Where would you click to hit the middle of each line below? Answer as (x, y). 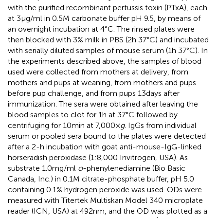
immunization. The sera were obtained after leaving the (103, 104)
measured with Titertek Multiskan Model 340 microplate (105, 200)
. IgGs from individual (161, 125)
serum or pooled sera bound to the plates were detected (107, 136)
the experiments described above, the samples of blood (105, 61)
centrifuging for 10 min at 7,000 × (64, 125)
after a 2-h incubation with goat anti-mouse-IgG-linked (105, 146)
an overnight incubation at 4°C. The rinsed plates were (101, 29)
